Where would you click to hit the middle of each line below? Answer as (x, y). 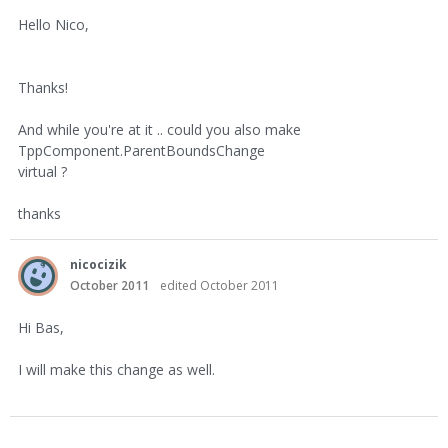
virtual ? (42, 171)
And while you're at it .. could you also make (159, 129)
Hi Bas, (41, 327)
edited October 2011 (219, 285)
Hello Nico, (53, 24)
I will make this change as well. (116, 369)
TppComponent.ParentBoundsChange (141, 150)
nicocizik (98, 264)
